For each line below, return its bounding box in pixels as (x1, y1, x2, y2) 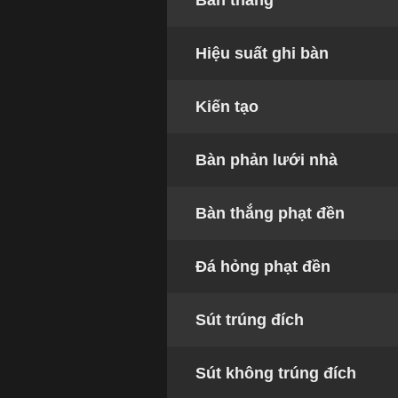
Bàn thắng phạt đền (195, 204, 346, 223)
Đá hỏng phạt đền (195, 258, 331, 276)
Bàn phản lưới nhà (195, 151, 338, 170)
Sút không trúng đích (195, 364, 357, 383)
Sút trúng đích (195, 311, 305, 330)
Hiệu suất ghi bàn (195, 44, 330, 63)
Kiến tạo (195, 98, 259, 116)
